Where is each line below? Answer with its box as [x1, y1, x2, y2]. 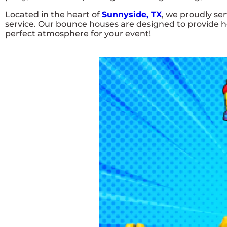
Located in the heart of [5, 10, 102, 20]
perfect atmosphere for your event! [5, 29, 151, 39]
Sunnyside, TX [102, 10, 162, 20]
